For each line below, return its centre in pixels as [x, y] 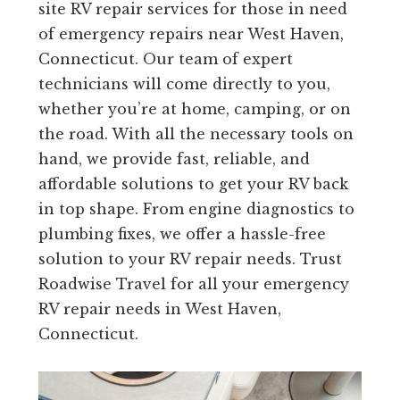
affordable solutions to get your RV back [193, 184]
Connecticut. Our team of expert [165, 59]
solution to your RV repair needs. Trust [190, 259]
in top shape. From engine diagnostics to [196, 209]
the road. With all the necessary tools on [196, 134]
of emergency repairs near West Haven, [191, 34]
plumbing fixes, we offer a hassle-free [182, 234]
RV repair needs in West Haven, [159, 309]
